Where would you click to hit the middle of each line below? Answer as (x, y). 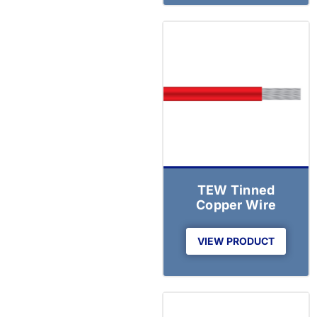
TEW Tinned (236, 190)
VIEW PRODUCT (236, 241)
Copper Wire (236, 205)
